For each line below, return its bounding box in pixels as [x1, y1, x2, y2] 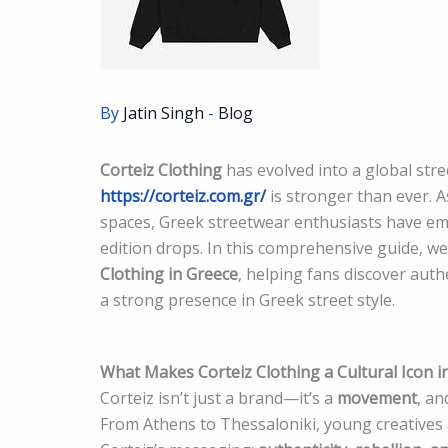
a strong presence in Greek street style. [100, 289, 395, 311]
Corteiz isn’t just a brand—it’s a [100, 386, 337, 409]
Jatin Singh [123, 102, 208, 124]
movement [337, 386, 417, 409]
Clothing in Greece [100, 263, 238, 285]
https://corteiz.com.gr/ [100, 185, 270, 207]
